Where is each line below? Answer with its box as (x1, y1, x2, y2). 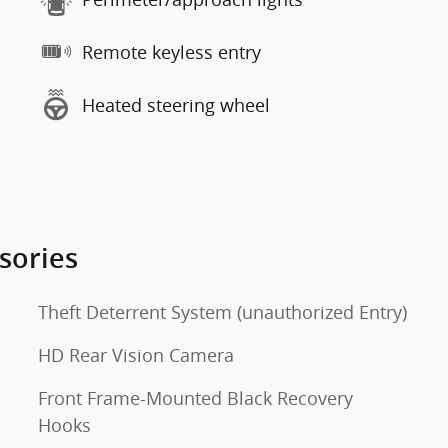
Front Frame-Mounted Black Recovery (38, 386, 353, 410)
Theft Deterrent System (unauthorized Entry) (38, 300, 407, 324)
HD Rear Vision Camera (38, 343, 234, 367)
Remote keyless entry (82, 39, 261, 64)
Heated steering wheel (82, 92, 270, 117)
